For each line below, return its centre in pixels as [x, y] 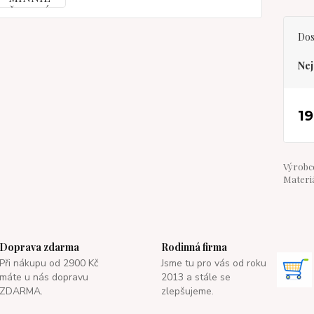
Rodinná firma [194, 247]
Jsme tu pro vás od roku [213, 263]
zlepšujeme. [187, 291]
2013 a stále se [196, 277]
